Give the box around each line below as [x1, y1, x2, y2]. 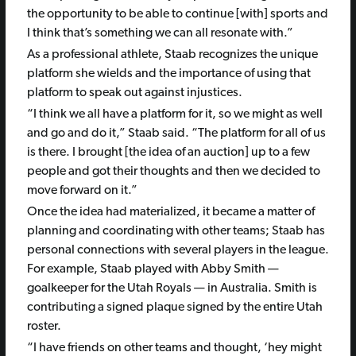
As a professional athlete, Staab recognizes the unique [26, 48, 318, 62]
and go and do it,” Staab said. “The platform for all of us [26, 127, 326, 141]
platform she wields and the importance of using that [26, 68, 311, 81]
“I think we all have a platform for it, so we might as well [26, 108, 323, 122]
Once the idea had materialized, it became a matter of [26, 206, 315, 219]
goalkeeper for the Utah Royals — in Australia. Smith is [26, 282, 317, 296]
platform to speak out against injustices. [26, 87, 242, 100]
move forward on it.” [26, 184, 137, 198]
